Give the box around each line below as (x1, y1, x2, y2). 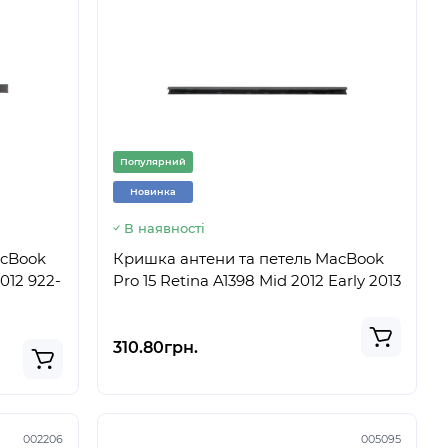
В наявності (124, 220, 205, 236)
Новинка (130, 186, 176, 197)
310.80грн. (113, 338, 198, 357)
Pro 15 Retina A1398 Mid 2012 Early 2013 (113, 271, 401, 290)
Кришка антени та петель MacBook (113, 249, 384, 268)
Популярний (120, 156, 186, 167)
